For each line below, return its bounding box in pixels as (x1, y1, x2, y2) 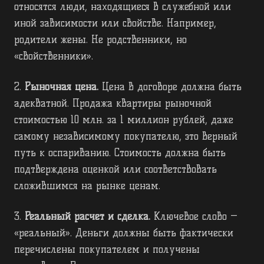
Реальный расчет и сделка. (25, 210, 150, 223)
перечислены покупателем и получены (14, 243, 200, 256)
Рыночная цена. (25, 81, 98, 93)
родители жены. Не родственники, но (14, 34, 187, 46)
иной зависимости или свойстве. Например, (14, 17, 216, 29)
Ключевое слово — (150, 210, 237, 223)
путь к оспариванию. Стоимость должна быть (14, 147, 226, 159)
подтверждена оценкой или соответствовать (14, 163, 217, 176)
